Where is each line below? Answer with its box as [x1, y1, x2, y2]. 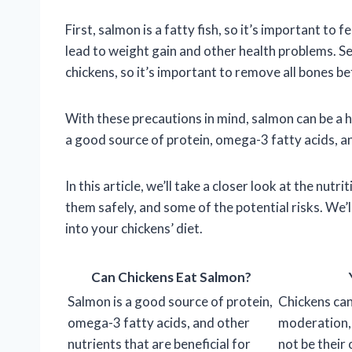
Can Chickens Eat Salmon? [91, 269, 251, 286]
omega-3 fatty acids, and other [68, 314, 250, 332]
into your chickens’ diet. [65, 220, 203, 237]
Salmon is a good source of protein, [68, 293, 273, 310]
